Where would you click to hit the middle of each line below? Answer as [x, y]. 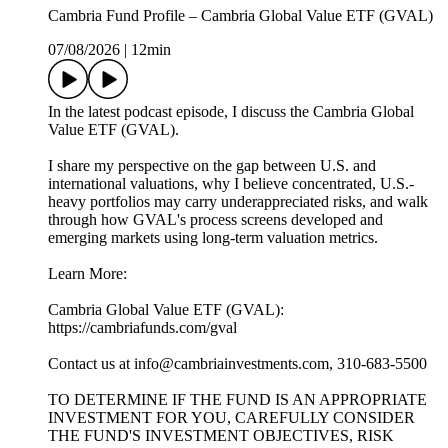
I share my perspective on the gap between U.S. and [212, 165]
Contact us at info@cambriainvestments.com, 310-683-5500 [237, 363]
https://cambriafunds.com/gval [142, 327]
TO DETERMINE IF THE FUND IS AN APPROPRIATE [237, 399]
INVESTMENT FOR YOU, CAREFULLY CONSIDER [231, 417]
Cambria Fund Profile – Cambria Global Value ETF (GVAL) [240, 15]
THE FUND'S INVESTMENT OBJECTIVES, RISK [221, 435]
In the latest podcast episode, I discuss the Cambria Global [231, 111]
